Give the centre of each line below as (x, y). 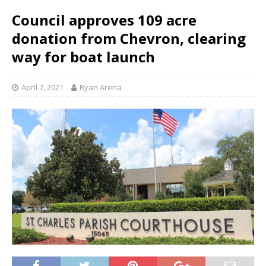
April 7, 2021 (42, 88)
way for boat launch (83, 57)
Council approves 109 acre (104, 20)
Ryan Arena (101, 88)
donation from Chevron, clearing (129, 39)
